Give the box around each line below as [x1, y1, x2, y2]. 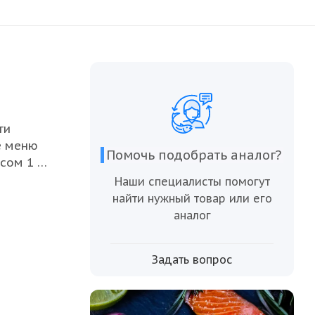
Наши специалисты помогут [114, 174, 270, 188]
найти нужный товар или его [112, 191, 272, 205]
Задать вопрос [151, 252, 233, 266]
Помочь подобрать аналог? [106, 146, 281, 163]
